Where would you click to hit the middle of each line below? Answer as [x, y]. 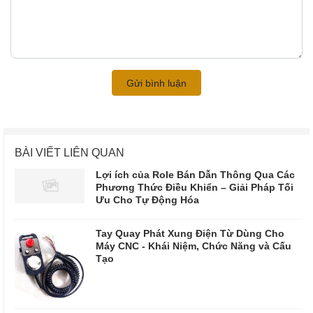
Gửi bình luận [156, 83]
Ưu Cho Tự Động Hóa [147, 200]
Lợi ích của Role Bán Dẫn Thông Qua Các [195, 175]
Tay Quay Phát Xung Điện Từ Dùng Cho [190, 233]
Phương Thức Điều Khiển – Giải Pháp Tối [195, 187]
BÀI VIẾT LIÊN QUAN [70, 152]
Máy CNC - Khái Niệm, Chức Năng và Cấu [194, 246]
